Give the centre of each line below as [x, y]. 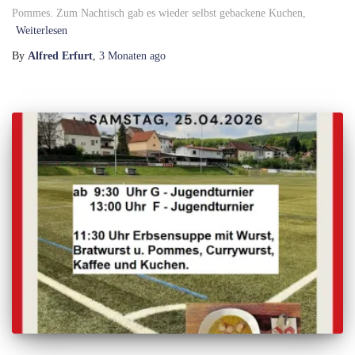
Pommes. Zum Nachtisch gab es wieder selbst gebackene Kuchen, [159, 13]
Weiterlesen [42, 31]
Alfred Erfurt [60, 56]
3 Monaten [123, 56]
